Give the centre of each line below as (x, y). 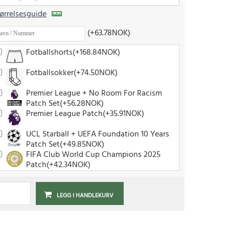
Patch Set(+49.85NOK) (65, 144)
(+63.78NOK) (109, 33)
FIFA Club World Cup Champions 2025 (93, 155)
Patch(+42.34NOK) (58, 165)
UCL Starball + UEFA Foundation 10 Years (97, 134)
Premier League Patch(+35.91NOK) (85, 114)
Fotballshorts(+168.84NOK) (73, 52)
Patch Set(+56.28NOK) (65, 104)
